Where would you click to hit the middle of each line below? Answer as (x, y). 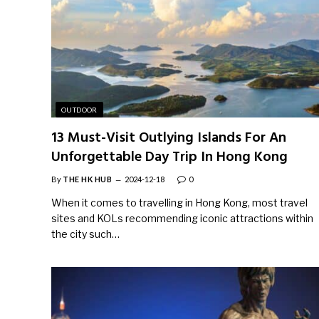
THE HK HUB (88, 179)
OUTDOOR (79, 110)
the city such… (85, 234)
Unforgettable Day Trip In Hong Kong (169, 157)
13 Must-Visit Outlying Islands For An (169, 138)
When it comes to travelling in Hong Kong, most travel (179, 203)
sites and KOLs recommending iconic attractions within (182, 218)
